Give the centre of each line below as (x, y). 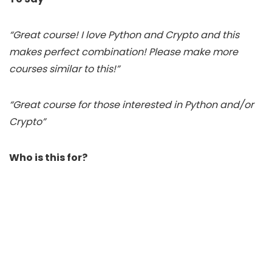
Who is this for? (48, 157)
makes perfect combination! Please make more (124, 52)
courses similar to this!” (64, 69)
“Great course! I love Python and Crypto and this (124, 35)
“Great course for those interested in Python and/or (131, 104)
